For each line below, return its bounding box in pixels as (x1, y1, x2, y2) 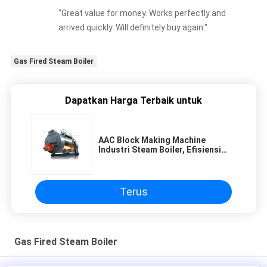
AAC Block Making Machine (98, 135, 206, 145)
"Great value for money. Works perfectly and (58, 8, 226, 18)
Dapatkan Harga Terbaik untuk (65, 95, 202, 107)
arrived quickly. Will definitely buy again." (58, 23, 207, 33)
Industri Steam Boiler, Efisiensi (98, 145, 221, 155)
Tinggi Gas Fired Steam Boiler (98, 154, 218, 164)
